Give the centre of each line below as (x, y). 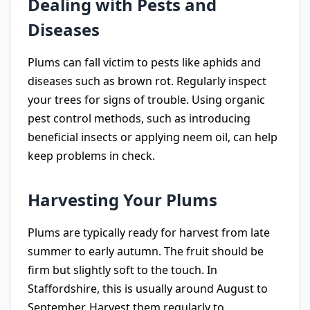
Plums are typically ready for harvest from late (149, 232)
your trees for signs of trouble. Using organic (146, 100)
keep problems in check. (91, 156)
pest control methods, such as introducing (139, 118)
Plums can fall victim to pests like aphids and (144, 62)
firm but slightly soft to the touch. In (122, 270)
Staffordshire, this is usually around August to (148, 289)
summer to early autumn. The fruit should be (146, 251)
